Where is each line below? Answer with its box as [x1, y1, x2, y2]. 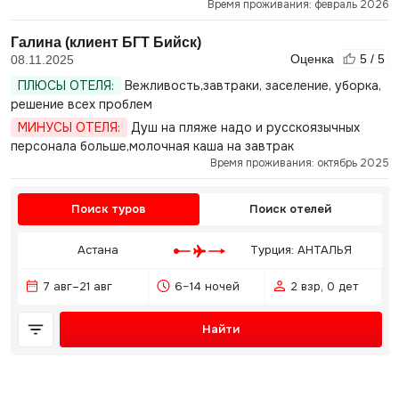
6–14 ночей [174, 279, 240, 294]
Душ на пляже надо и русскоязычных [126, 119, 360, 135]
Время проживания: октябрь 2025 [209, 156, 389, 170]
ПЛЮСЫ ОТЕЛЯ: [17, 77, 114, 94]
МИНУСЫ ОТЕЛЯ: [17, 119, 120, 135]
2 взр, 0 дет [289, 279, 358, 294]
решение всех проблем [10, 96, 152, 112]
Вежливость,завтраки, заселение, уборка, [120, 77, 381, 94]
